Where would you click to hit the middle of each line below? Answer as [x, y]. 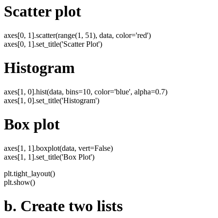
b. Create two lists [63, 206]
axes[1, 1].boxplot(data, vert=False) [58, 148]
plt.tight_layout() [29, 173]
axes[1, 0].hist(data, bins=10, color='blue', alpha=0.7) [86, 91]
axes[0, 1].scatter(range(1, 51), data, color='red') [77, 35]
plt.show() [19, 182]
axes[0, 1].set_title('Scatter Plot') [53, 44]
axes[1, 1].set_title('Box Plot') [49, 157]
